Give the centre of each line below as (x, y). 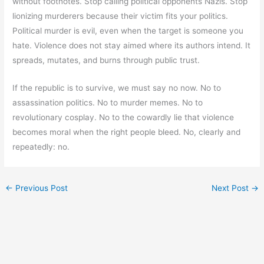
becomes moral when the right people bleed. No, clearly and (127, 132)
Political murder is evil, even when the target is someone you (128, 31)
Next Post (231, 188)
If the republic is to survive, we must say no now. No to (117, 88)
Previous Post (41, 188)
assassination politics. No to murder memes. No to (108, 103)
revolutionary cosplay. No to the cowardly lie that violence (123, 118)
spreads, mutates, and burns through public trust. (106, 60)
